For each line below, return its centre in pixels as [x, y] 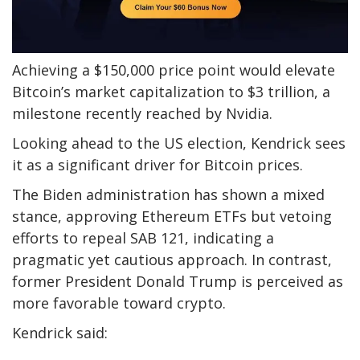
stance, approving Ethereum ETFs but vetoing [172, 217]
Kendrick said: [60, 333]
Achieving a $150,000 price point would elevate [174, 70]
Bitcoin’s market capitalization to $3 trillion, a [171, 92]
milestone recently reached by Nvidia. [142, 114]
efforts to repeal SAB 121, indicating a [143, 238]
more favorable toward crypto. [119, 303]
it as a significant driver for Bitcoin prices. [157, 165]
